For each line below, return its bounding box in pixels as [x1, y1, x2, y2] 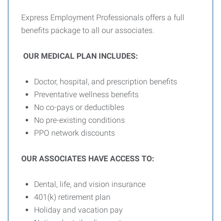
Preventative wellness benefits [34, 90, 139, 99]
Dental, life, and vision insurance [34, 180, 146, 189]
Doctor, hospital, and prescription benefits [34, 77, 177, 86]
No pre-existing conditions [34, 115, 125, 125]
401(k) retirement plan [34, 192, 110, 202]
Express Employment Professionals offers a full [21, 13, 184, 22]
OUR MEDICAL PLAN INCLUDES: [23, 51, 138, 61]
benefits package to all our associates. [21, 26, 156, 35]
